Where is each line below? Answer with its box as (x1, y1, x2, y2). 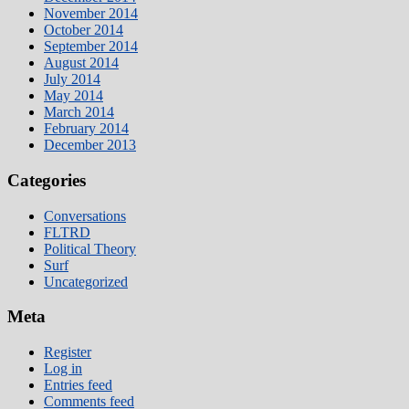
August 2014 (44, 55, 119, 71)
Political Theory (44, 240, 136, 257)
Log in (44, 361, 82, 377)
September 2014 (44, 38, 138, 55)
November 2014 (44, 5, 138, 22)
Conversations (44, 207, 126, 224)
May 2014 (44, 88, 103, 104)
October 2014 (44, 22, 123, 38)
